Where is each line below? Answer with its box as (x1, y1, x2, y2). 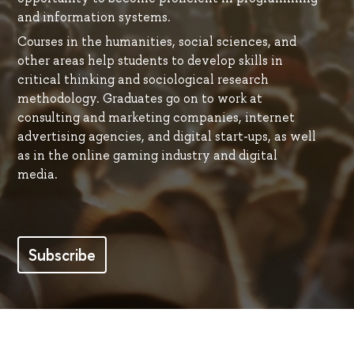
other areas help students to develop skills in (17, 51, 283, 69)
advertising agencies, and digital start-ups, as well (17, 127, 316, 145)
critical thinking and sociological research (17, 70, 269, 88)
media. (17, 165, 58, 183)
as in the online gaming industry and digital (17, 146, 277, 164)
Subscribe (28, 243, 96, 265)
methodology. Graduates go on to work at (17, 89, 262, 107)
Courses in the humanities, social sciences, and (17, 32, 296, 50)
